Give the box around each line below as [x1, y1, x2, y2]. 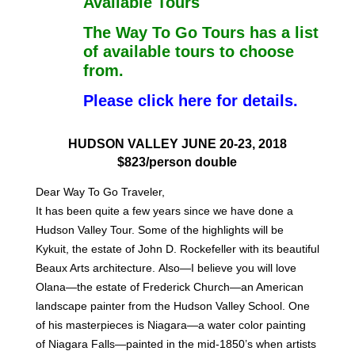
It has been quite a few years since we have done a [35, 204, 293, 217]
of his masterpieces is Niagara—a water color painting [35, 318, 306, 331]
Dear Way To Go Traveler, [35, 185, 165, 198]
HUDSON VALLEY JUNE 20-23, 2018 [67, 136, 287, 151]
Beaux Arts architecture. [35, 261, 158, 274]
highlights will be [201, 223, 284, 236]
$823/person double [117, 155, 238, 169]
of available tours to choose [82, 42, 294, 60]
